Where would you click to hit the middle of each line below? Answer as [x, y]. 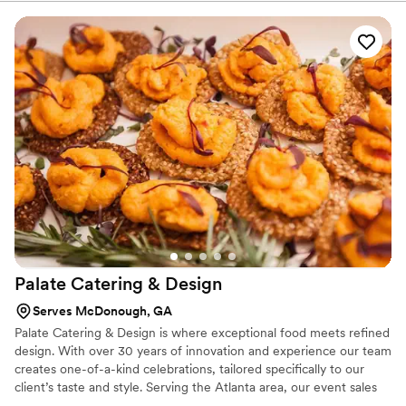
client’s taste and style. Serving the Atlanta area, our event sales [196, 387]
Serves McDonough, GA [102, 310]
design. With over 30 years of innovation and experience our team [203, 350]
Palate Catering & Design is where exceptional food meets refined [202, 332]
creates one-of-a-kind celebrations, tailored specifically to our [189, 368]
